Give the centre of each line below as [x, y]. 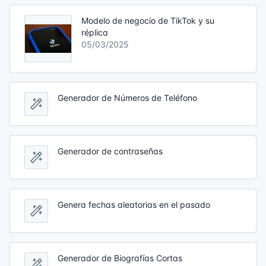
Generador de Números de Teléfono [127, 98]
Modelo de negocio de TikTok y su [148, 20]
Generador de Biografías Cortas [120, 258]
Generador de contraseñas [110, 151]
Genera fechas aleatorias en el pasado [134, 205]
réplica [95, 32]
